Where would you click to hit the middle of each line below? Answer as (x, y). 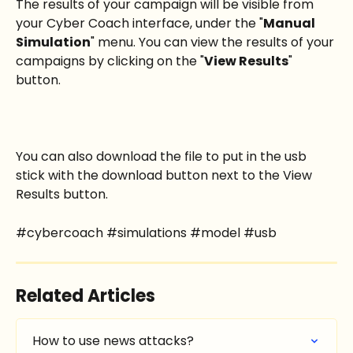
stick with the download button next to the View (165, 176)
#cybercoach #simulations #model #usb (146, 232)
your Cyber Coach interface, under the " (139, 24)
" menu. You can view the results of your (214, 43)
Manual (290, 24)
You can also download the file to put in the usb (163, 157)
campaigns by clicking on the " (110, 61)
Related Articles (85, 296)
